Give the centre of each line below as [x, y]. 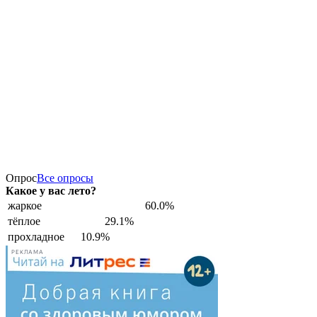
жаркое [25, 205]
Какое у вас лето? [51, 190]
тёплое [24, 221]
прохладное [36, 236]
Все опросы [65, 178]
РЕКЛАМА [28, 253]
